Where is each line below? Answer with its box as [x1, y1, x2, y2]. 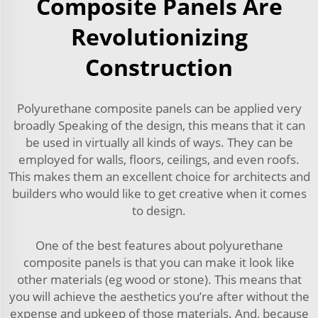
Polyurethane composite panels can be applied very [16, 99, 302, 116]
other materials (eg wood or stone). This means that [16, 270, 302, 287]
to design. [132, 202, 186, 219]
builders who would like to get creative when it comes [11, 185, 307, 202]
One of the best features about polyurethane [35, 236, 283, 253]
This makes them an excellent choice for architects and [8, 168, 310, 185]
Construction [85, 51, 233, 82]
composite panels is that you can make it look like [23, 253, 295, 270]
